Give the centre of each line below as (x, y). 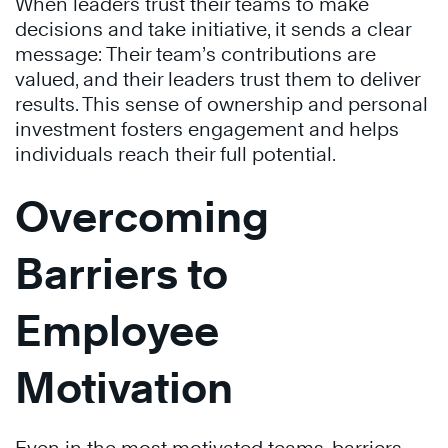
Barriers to (121, 273)
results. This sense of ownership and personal (221, 104)
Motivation (124, 387)
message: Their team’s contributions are (195, 54)
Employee (117, 330)
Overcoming (142, 216)
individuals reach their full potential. (177, 154)
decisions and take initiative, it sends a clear (213, 29)
